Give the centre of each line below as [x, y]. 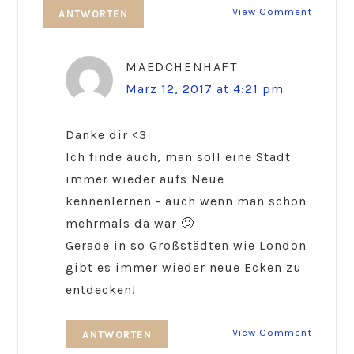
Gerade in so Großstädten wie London [186, 245]
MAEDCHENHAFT [182, 66]
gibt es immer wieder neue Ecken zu [184, 267]
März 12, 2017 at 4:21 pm [205, 88]
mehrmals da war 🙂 [130, 223]
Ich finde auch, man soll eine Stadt [179, 156]
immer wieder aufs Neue [145, 179]
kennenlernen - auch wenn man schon [186, 201]
